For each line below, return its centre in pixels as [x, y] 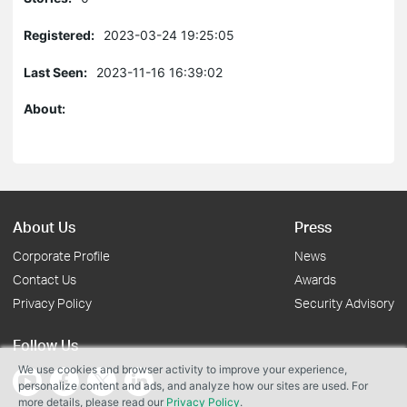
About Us [44, 227]
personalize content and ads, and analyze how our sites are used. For [193, 386]
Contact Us [45, 279]
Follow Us [45, 345]
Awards [315, 279]
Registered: [59, 35]
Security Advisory [344, 303]
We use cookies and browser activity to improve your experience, [183, 369]
